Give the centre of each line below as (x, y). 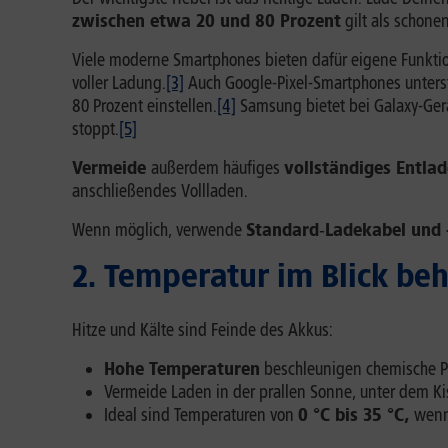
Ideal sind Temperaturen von (201, 415)
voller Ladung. (119, 83)
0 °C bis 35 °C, (356, 415)
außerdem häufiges (217, 168)
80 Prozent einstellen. (144, 106)
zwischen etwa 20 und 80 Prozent (206, 21)
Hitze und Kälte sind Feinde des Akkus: (202, 330)
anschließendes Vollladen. (160, 191)
